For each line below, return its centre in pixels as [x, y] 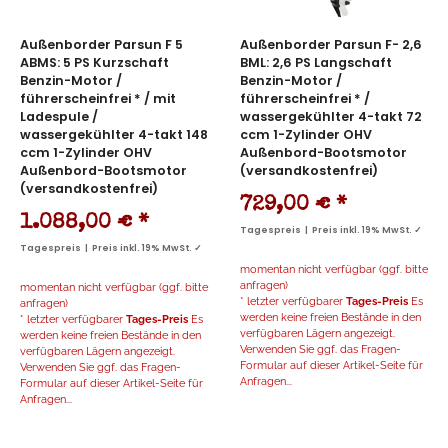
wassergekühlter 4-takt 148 [114, 135]
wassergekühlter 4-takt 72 [331, 117]
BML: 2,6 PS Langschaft [316, 63]
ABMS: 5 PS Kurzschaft [94, 63]
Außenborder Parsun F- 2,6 [331, 45]
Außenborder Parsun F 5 [101, 45]
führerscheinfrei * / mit [98, 99]
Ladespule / [59, 117]
